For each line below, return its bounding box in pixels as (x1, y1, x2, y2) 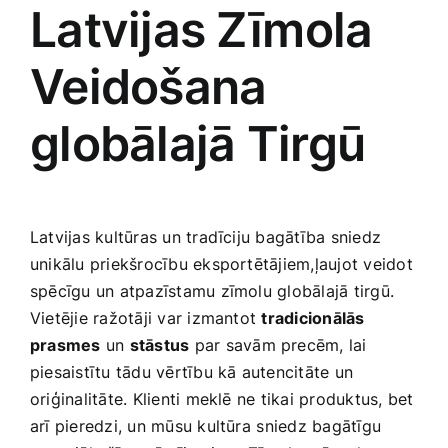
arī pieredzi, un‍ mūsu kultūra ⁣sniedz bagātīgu (30, 416, 382, 437)
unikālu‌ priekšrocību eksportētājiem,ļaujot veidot (30, 254, 413, 275)
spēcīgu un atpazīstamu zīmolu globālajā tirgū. (30, 281, 395, 302)
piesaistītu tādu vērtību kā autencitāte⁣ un (30, 362, 354, 383)
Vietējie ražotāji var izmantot (30, 308, 262, 329)
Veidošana (30, 56, 267, 116)
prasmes (30, 335, 101, 356)
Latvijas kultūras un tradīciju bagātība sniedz (30, 227, 382, 248)
